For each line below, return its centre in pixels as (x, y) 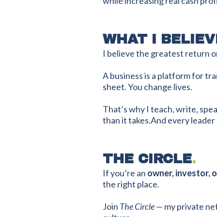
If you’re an (125, 173)
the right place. (131, 184)
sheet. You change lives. (147, 87)
